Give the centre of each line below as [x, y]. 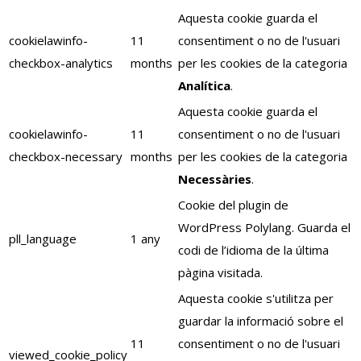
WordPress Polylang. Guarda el [264, 227]
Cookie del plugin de [233, 205]
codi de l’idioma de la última [253, 250]
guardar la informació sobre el [261, 321]
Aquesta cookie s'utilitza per [256, 298]
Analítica [204, 85]
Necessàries [215, 179]
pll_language [43, 239]
